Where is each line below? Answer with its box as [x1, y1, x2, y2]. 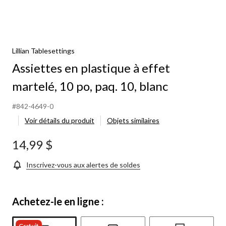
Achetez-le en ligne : [12, 195, 104, 207]
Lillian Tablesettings [12, 46, 75, 55]
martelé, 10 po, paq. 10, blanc [12, 78, 168, 93]
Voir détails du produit [25, 116, 94, 125]
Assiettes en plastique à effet [12, 60, 170, 75]
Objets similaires [107, 116, 159, 125]
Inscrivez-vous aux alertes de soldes [26, 160, 140, 169]
